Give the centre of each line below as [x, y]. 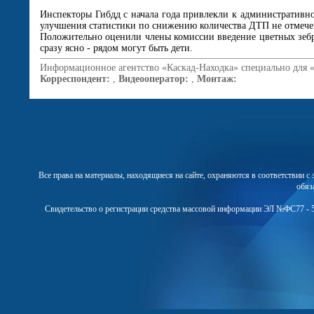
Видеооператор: [153, 79]
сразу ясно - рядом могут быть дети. [116, 48]
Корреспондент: [75, 79]
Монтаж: [217, 79]
